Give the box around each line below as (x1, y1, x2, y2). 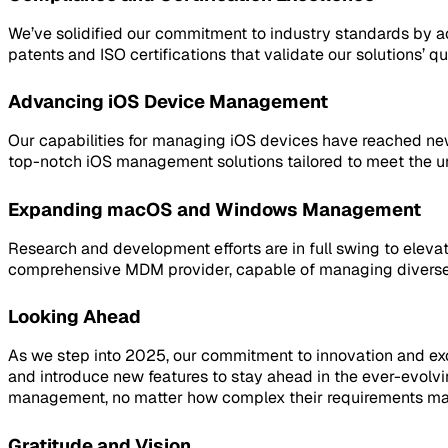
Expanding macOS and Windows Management (8, 197, 421, 221)
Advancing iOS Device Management (8, 90, 328, 114)
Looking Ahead (8, 305, 141, 329)
